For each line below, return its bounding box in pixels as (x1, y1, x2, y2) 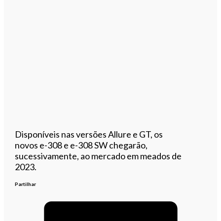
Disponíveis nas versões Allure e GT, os (15, 128, 163, 140)
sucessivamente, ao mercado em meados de (15, 150, 182, 161)
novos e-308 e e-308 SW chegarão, (15, 139, 148, 150)
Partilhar (15, 181, 37, 187)
